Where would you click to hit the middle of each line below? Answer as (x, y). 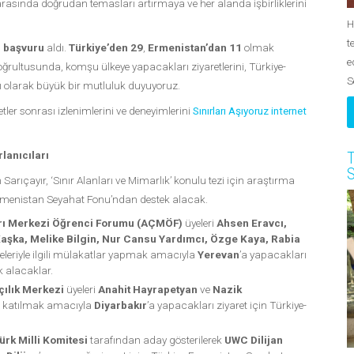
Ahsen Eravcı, (251, 223)
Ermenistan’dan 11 (195, 48)
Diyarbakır (120, 305)
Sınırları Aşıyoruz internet (250, 111)
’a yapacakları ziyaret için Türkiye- (226, 305)
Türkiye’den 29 (106, 48)
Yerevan (218, 255)
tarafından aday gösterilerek (156, 340)
